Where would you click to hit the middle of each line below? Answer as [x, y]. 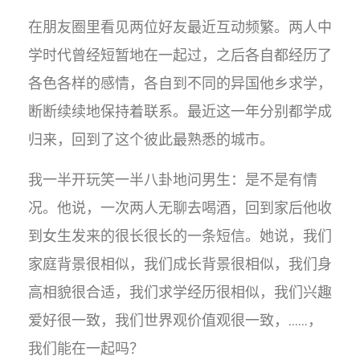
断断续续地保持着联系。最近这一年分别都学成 [180, 111]
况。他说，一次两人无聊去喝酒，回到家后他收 [180, 208]
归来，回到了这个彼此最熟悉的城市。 [151, 139]
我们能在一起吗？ [86, 348]
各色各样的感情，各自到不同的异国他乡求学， [180, 83]
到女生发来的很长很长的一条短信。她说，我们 [180, 236]
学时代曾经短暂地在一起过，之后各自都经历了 [180, 55]
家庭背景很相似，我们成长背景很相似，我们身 [180, 264]
